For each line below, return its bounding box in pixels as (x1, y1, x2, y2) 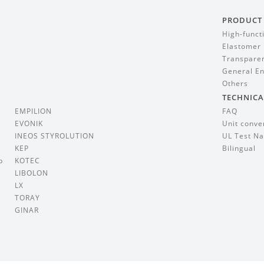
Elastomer (222, 41, 261, 52)
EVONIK (14, 118, 43, 129)
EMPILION (14, 106, 52, 117)
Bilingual (222, 143, 256, 154)
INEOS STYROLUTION (14, 131, 94, 141)
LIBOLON (14, 168, 48, 179)
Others (222, 78, 248, 89)
